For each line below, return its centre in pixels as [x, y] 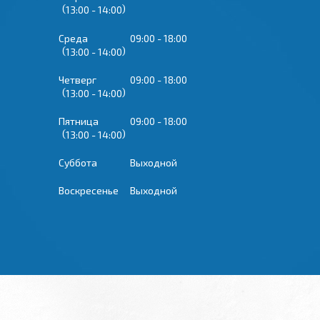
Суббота [78, 163]
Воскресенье [89, 191]
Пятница [79, 121]
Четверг [77, 79]
